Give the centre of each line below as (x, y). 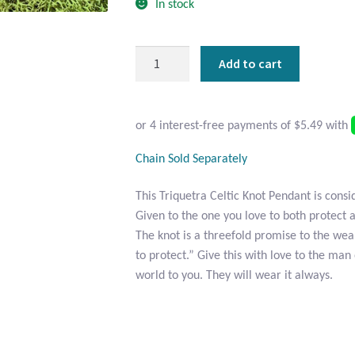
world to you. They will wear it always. (235, 276)
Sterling (155, 54)
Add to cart (250, 63)
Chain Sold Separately (192, 159)
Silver (149, 74)
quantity (156, 173)
